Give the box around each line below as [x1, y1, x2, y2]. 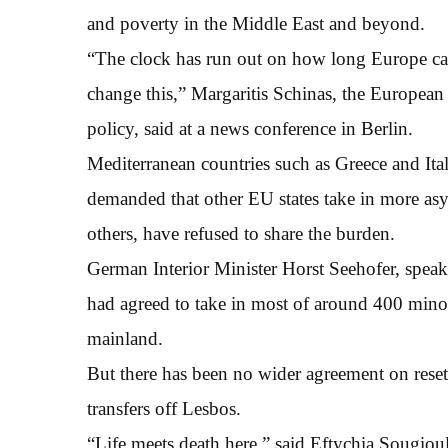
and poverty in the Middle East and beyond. [87, 13, 425, 34]
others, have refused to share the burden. [87, 223, 395, 244]
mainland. [87, 328, 163, 349]
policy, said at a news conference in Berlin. [87, 118, 413, 139]
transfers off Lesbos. [87, 398, 241, 419]
